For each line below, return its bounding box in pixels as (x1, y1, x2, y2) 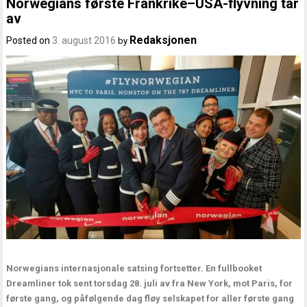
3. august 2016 (52, 35, 116, 47)
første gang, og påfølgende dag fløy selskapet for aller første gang (6, 293, 295, 304)
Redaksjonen (130, 34, 197, 47)
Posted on (6, 35, 53, 47)
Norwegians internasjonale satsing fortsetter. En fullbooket (6, 263, 262, 274)
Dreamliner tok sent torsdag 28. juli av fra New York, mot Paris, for (6, 278, 293, 289)
